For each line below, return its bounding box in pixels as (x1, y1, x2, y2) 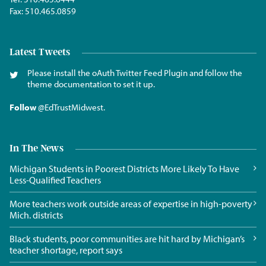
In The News (9, 142, 64, 154)
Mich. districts (9, 208, 63, 221)
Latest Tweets (9, 46, 70, 58)
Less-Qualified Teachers (9, 173, 101, 186)
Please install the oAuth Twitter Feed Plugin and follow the (27, 66, 242, 78)
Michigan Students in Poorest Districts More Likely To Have (9, 162, 239, 175)
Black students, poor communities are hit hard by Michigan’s (9, 232, 245, 245)
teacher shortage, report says (9, 243, 122, 256)
